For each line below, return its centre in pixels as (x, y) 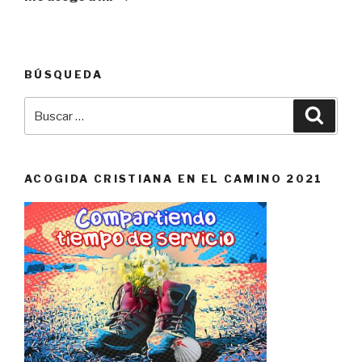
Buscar (45, 106)
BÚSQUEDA (63, 74)
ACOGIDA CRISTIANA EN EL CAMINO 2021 (174, 179)
